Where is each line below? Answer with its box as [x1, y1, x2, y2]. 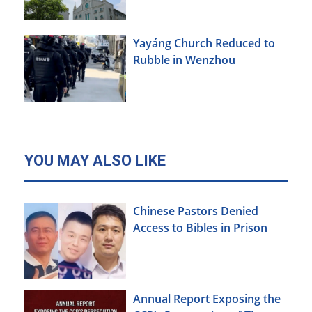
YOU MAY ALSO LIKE [24, 152, 166, 170]
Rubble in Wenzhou [133, 52, 235, 68]
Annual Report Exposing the [133, 290, 281, 306]
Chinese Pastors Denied [133, 203, 258, 219]
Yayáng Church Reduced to [133, 35, 275, 51]
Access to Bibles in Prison [133, 220, 267, 236]
